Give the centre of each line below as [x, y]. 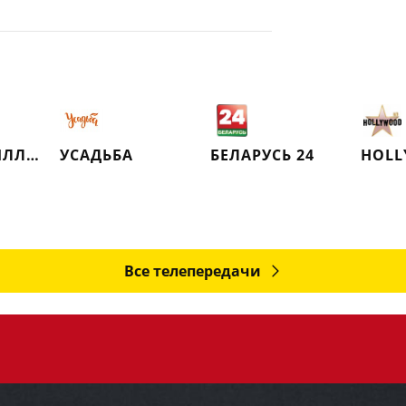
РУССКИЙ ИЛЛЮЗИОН [33, 155]
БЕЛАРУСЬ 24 [262, 155]
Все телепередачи [192, 271]
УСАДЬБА [97, 155]
